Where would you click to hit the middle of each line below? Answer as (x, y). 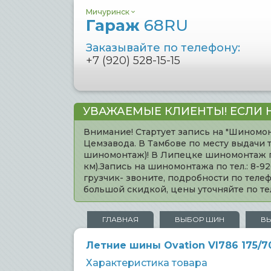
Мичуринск (108, 12)
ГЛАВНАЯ (120, 219)
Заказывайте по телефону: (163, 48)
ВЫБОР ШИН (200, 219)
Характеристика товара (147, 263)
